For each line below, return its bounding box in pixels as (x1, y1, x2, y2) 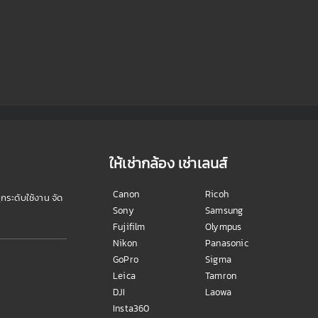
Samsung (205, 203, 243, 217)
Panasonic (205, 236, 248, 250)
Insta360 (113, 301, 150, 315)
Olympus (205, 219, 242, 234)
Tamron (205, 268, 237, 283)
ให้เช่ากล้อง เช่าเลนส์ (109, 152, 228, 174)
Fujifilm (113, 219, 146, 234)
